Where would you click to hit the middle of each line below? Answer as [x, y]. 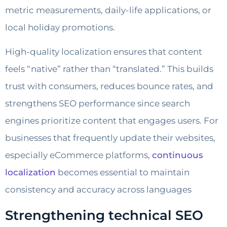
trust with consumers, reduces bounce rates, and [109, 86]
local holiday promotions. [60, 27]
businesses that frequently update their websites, [110, 138]
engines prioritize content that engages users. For [112, 121]
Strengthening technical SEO [104, 215]
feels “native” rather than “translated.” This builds [109, 69]
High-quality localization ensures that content [104, 52]
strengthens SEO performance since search [98, 104]
